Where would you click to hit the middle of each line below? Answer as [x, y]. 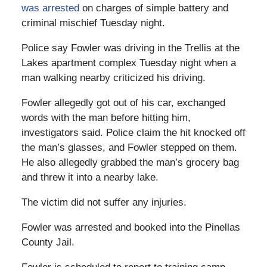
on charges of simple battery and [153, 8]
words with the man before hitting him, [106, 118]
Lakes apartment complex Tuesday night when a [128, 63]
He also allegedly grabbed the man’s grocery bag [130, 163]
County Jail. [48, 243]
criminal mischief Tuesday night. [93, 23]
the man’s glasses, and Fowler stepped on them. [129, 148]
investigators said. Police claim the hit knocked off [133, 133]
